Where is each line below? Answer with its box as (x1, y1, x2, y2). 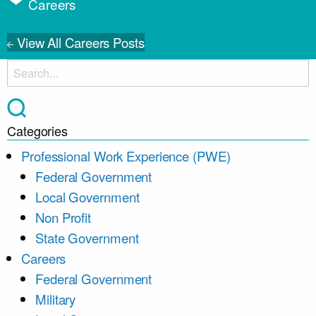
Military (35, 290, 76, 308)
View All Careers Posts (16, 33, 145, 51)
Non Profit (35, 208, 91, 226)
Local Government (35, 188, 140, 206)
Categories (7, 121, 68, 140)
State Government (35, 229, 139, 247)
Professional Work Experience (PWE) (21, 147, 231, 165)
